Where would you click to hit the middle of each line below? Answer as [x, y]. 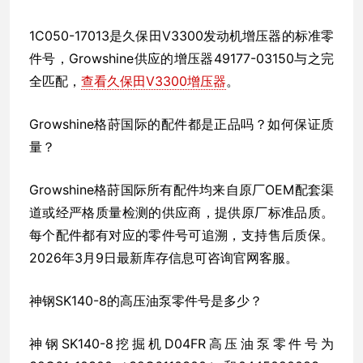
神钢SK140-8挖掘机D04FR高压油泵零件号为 [181, 343]
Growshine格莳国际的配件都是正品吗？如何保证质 [181, 124]
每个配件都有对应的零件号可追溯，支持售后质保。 [181, 235]
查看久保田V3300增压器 [154, 81]
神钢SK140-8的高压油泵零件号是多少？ [146, 300]
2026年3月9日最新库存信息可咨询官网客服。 [164, 257]
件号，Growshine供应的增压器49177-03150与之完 [181, 58]
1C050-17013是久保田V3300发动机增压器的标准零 [181, 35]
